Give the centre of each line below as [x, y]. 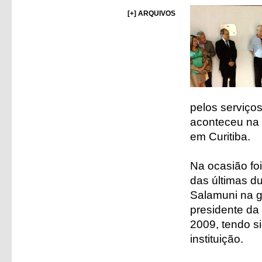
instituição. [217, 239]
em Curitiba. [220, 137]
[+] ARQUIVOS [151, 13]
